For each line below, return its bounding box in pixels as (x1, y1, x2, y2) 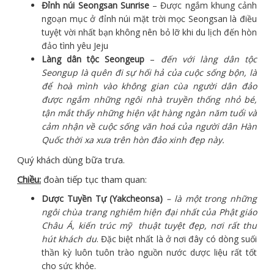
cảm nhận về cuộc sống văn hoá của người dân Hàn (42, 120, 257, 133)
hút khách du (42, 233, 97, 245)
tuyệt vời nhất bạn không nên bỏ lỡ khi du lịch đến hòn (42, 26, 257, 39)
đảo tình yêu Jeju (42, 40, 108, 52)
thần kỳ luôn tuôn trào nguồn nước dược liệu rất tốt (42, 246, 257, 259)
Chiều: (17, 173, 41, 186)
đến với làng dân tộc (160, 53, 257, 65)
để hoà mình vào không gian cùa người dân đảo (42, 80, 257, 92)
